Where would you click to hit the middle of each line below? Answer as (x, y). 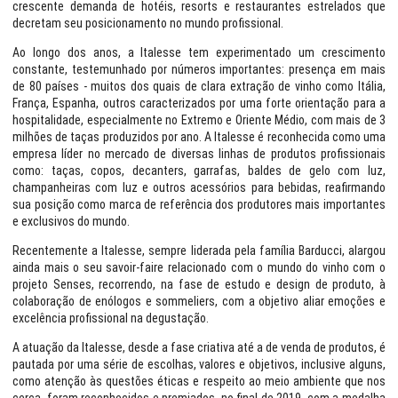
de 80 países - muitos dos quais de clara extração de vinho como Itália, (199, 86)
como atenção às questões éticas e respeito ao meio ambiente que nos (199, 381)
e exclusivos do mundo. (71, 221)
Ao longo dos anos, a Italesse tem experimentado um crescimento (199, 52)
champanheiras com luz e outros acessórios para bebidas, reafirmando (199, 187)
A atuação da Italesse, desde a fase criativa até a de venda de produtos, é (199, 347)
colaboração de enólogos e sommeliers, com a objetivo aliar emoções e (199, 301)
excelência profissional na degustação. (111, 318)
